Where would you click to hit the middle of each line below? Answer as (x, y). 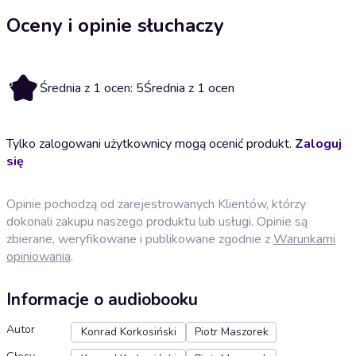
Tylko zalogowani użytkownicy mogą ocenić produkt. (151, 143)
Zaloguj (318, 143)
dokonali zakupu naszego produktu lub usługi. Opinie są (157, 221)
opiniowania (39, 256)
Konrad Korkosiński (128, 332)
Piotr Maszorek (231, 332)
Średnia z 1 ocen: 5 (92, 88)
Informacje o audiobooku (102, 300)
